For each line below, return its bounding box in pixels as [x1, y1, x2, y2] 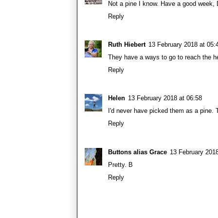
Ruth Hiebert [108, 41, 145, 49]
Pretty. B [108, 161, 133, 168]
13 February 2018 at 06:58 [128, 94, 202, 102]
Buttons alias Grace [108, 148, 167, 156]
